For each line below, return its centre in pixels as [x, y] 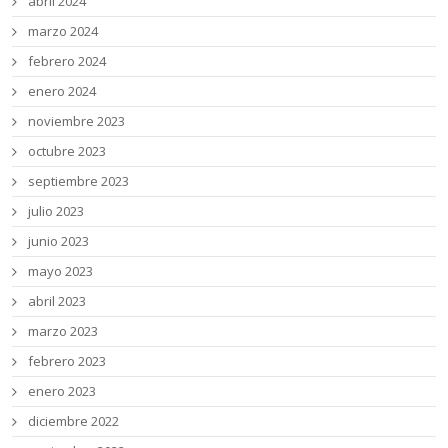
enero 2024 [62, 91]
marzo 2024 [63, 31]
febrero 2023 [67, 361]
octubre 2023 [67, 151]
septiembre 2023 [79, 181]
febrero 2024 [67, 61]
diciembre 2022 [74, 421]
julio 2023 [56, 211]
